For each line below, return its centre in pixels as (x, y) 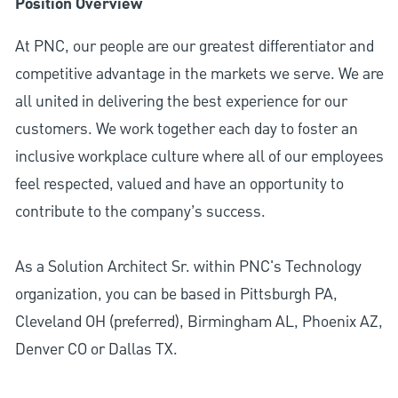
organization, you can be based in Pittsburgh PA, (176, 294)
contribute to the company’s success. (140, 211)
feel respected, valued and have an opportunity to (179, 184)
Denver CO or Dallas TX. (96, 349)
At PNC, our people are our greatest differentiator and (194, 46)
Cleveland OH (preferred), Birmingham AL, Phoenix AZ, (199, 322)
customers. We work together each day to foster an (186, 129)
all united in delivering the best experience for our (181, 101)
